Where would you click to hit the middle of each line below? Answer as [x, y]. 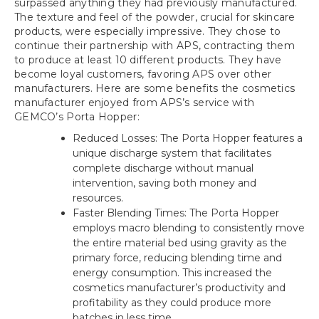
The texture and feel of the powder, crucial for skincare [155, 17]
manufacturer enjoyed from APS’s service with [135, 102]
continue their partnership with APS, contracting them [155, 45]
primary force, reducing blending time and [177, 257]
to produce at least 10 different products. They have [148, 59]
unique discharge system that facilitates [172, 153]
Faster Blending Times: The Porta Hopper [176, 213]
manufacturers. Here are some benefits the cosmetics [155, 88]
